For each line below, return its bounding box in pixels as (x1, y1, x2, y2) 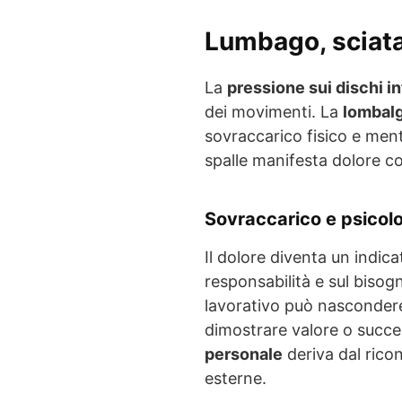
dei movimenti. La (205, 101, 343, 121)
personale (205, 344, 283, 363)
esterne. (205, 368, 267, 388)
